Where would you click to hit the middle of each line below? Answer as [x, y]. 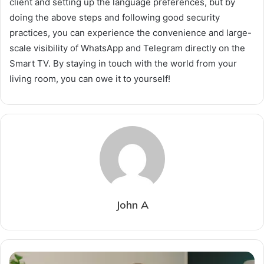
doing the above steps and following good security [115, 18]
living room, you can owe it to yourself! [90, 79]
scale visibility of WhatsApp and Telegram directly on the [127, 48]
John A [132, 205]
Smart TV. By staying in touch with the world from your [123, 64]
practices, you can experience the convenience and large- [131, 33]
